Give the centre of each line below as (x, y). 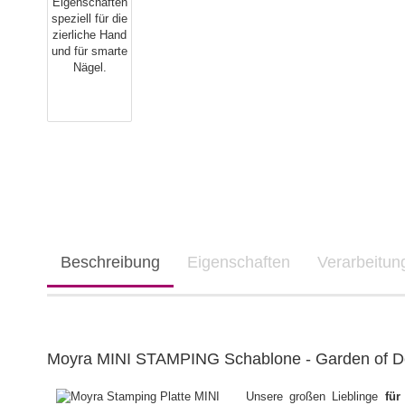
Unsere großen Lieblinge (316, 396)
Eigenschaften (239, 262)
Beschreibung (110, 262)
